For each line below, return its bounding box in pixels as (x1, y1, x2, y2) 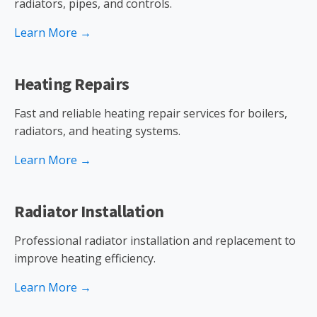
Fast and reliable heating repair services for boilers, (14, 105, 287, 121)
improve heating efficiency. (14, 250, 156, 266)
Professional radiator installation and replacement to (14, 233, 296, 248)
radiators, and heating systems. (14, 123, 180, 139)
